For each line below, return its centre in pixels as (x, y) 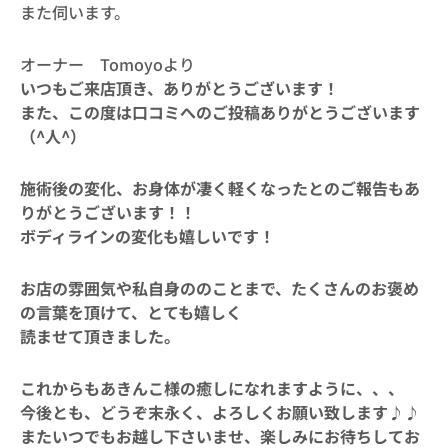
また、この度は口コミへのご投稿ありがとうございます (220, 112)
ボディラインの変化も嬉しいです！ (147, 236)
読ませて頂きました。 (100, 336)
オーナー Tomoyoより (107, 64)
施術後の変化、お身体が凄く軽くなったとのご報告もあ (220, 188)
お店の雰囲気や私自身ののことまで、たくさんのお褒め (219, 288)
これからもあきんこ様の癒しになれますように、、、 (212, 388)
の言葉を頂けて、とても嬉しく (131, 312)
